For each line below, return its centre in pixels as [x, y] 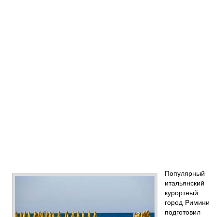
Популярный [185, 173]
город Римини [187, 202]
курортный [181, 192]
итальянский [185, 182]
